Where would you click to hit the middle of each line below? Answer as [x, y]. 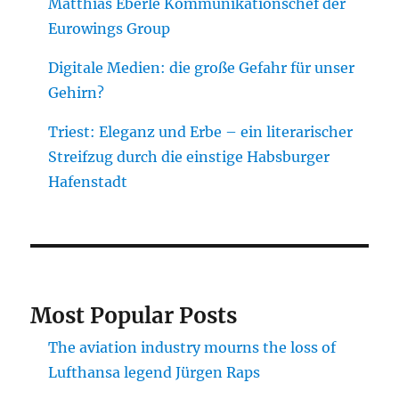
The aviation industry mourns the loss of [192, 347]
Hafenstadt [88, 181]
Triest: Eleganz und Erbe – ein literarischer [201, 131]
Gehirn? [77, 92]
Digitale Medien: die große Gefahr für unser [202, 67]
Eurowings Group [110, 28]
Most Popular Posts [134, 315]
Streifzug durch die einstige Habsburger [189, 156]
